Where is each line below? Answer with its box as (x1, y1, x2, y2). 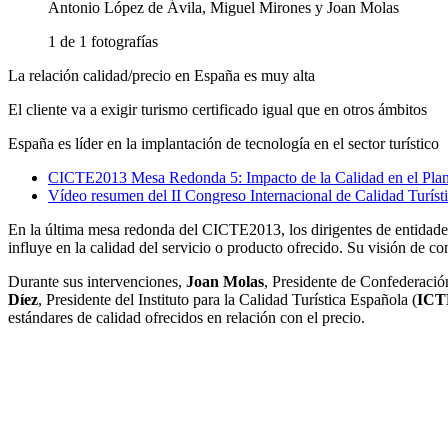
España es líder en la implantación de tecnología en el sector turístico (8, 135, 439, 153)
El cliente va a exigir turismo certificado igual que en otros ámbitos (8, 101, 427, 119)
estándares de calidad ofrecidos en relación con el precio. (8, 309, 365, 327)
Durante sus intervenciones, (8, 273, 186, 291)
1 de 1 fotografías (48, 33, 158, 51)
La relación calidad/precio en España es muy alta (8, 67, 315, 85)
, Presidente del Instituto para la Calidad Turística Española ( (38, 291, 417, 309)
